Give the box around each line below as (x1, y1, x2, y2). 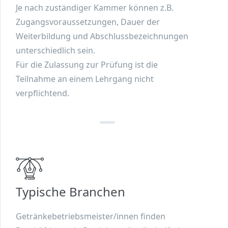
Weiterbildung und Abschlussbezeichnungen (16, 31, 188, 42)
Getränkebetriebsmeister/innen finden (16, 211, 165, 222)
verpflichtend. (16, 88, 69, 99)
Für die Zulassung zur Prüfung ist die (16, 59, 158, 71)
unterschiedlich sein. (16, 45, 95, 56)
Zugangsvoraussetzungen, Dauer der (16, 16, 160, 28)
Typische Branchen (16, 183, 125, 201)
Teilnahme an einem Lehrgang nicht (16, 73, 154, 85)
